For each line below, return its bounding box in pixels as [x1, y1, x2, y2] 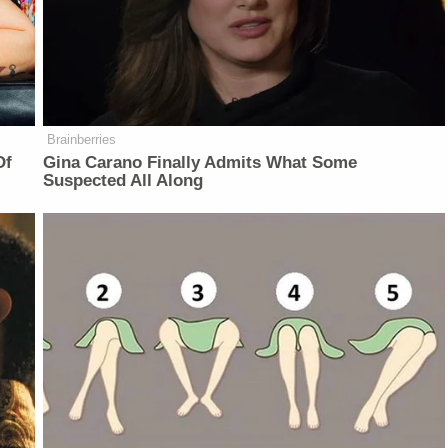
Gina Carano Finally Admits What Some [43, 153, 358, 173]
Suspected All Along [43, 171, 204, 191]
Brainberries [47, 132, 117, 148]
